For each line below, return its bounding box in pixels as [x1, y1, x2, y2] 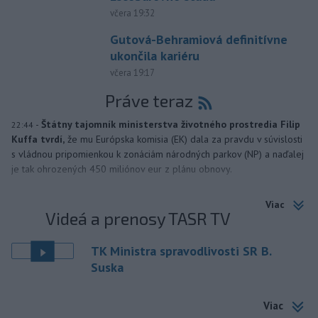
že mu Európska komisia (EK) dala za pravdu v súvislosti [67, 133, 302, 146]
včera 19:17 [109, 67, 155, 79]
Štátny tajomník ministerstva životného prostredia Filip [41, 118, 300, 131]
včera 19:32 [109, 7, 155, 20]
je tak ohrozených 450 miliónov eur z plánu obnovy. [11, 163, 232, 176]
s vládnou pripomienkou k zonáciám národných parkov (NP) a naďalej [11, 148, 304, 161]
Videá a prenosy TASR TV [45, 208, 231, 229]
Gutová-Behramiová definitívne [109, 31, 287, 48]
